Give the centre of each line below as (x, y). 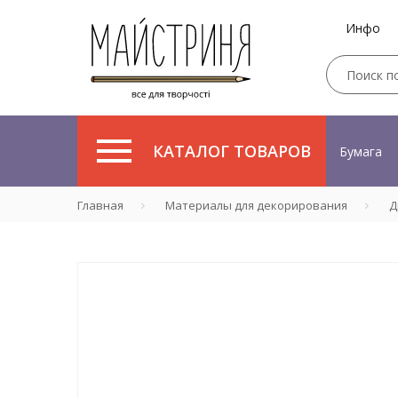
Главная (100, 205)
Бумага (361, 151)
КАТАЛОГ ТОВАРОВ (232, 151)
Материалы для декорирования (256, 205)
